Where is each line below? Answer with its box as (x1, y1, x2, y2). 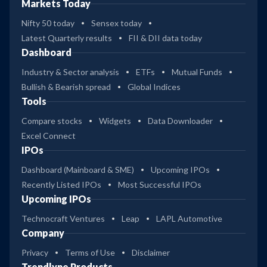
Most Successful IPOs (118, 179, 201, 190)
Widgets (99, 116, 131, 126)
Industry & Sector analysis (21, 67, 119, 77)
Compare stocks (21, 116, 82, 126)
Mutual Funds (172, 67, 222, 77)
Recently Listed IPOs (21, 179, 101, 190)
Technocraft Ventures (21, 213, 105, 224)
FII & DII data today (129, 33, 202, 44)
